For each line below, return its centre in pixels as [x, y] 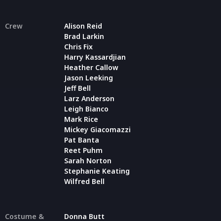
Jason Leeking [89, 77]
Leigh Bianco [86, 109]
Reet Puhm [83, 150]
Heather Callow [91, 67]
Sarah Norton [88, 160]
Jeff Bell [77, 88]
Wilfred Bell [84, 181]
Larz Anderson [89, 98]
